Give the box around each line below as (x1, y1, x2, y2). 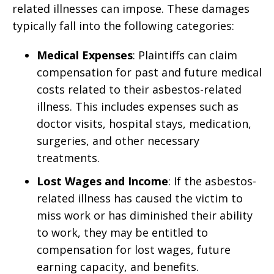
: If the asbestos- (168, 174, 256, 188)
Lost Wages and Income (37, 174, 168, 188)
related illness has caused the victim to (37, 191, 243, 206)
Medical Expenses (37, 48, 133, 62)
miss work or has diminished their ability (37, 208, 253, 223)
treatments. (37, 150, 100, 165)
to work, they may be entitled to (37, 225, 208, 240)
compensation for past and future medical (37, 65, 262, 80)
